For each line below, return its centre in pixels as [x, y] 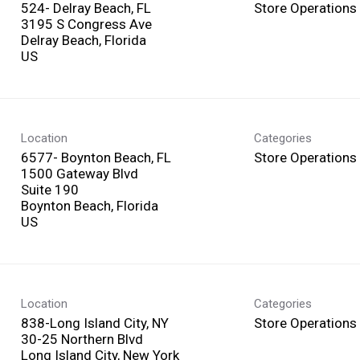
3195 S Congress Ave [86, 24]
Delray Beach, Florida [84, 40]
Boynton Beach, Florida [90, 205]
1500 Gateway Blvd [80, 173]
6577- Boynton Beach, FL [96, 157]
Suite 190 [50, 189]
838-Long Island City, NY [95, 323]
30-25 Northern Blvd [82, 339]
